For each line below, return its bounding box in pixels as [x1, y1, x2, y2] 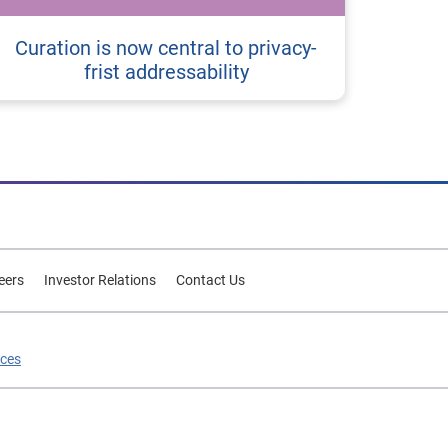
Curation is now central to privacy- [15, 35, 317, 60]
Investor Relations [43, 271, 156, 288]
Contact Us [175, 271, 245, 288]
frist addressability [83, 59, 249, 84]
